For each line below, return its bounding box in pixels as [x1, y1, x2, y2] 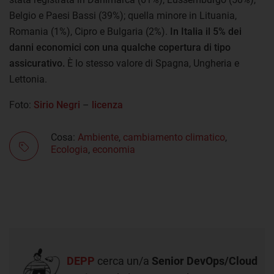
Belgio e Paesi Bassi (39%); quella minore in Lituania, [9, 9, 237, 21]
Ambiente [78, 131, 119, 143]
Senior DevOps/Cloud [152, 254, 257, 267]
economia [92, 143, 135, 155]
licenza [92, 98, 123, 111]
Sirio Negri [34, 98, 80, 111]
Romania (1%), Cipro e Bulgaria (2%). [9, 25, 168, 37]
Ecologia [51, 143, 88, 155]
